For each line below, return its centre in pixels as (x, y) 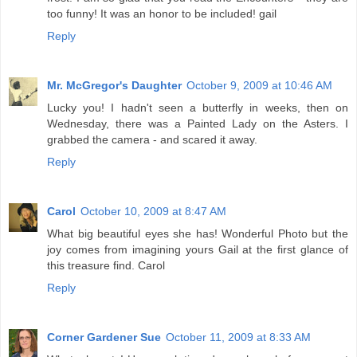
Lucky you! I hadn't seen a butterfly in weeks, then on (198, 108)
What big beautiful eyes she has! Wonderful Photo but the (198, 234)
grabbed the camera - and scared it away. (152, 140)
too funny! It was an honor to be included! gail (162, 14)
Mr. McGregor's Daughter (114, 86)
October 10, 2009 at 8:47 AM (153, 212)
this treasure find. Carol (106, 266)
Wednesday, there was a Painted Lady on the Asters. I (198, 124)
